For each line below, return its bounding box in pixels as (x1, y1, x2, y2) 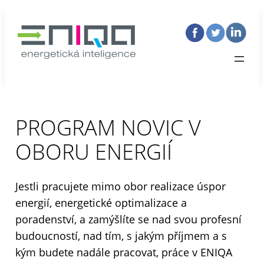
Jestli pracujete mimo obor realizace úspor (15, 179, 226, 194)
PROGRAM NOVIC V (15, 113, 201, 143)
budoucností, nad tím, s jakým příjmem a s (15, 229, 227, 243)
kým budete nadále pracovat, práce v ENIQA (15, 245, 232, 260)
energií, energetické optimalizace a (15, 196, 187, 210)
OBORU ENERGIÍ (15, 137, 172, 167)
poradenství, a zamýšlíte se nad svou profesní (15, 212, 242, 227)
